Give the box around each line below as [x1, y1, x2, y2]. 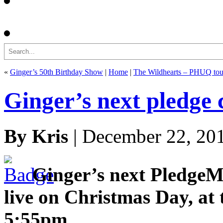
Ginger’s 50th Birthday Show [10, 68, 103, 76]
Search [3, 43, 25, 51]
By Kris [4, 125, 68, 147]
